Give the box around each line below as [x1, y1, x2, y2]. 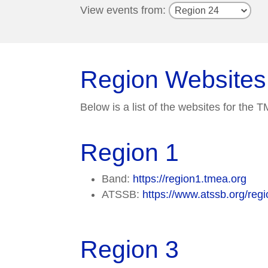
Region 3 [80, 236, 179, 264]
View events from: [80, 4, 169, 16]
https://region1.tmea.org [133, 173, 247, 185]
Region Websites [80, 66, 267, 94]
